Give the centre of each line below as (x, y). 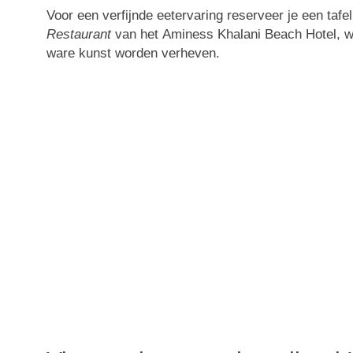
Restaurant (78, 35)
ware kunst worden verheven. (133, 54)
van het (136, 35)
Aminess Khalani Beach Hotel (249, 35)
